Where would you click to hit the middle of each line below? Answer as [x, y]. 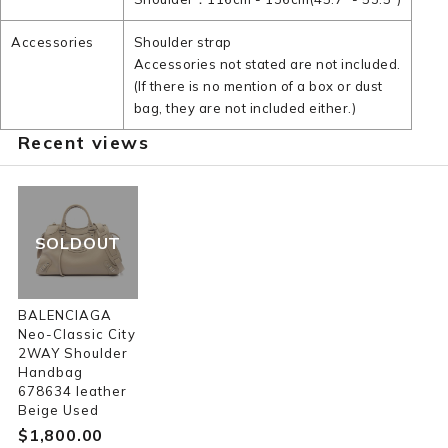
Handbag [50, 372]
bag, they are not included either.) [245, 108]
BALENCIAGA [65, 315]
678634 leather [72, 391]
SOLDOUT [78, 242]
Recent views [83, 142]
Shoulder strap [182, 42]
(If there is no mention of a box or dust [258, 86]
